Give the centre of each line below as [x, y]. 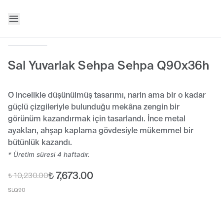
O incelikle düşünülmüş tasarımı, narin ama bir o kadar [107, 95]
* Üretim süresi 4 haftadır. [49, 154]
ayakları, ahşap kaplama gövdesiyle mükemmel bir [101, 130]
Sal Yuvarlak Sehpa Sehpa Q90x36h [109, 65]
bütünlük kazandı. [40, 142]
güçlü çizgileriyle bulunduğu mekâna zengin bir [94, 107]
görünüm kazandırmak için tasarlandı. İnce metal [97, 119]
